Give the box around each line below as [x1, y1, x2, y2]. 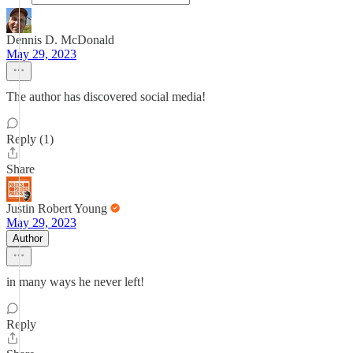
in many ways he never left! [6, 275, 144, 288]
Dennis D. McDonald [6, 33, 114, 46]
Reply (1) [6, 132, 54, 146]
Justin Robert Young [6, 202, 107, 215]
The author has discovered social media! [6, 90, 206, 103]
